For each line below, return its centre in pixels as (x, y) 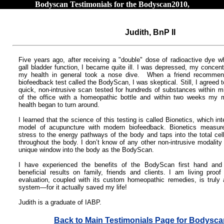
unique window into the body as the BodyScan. (86, 149)
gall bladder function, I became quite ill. (78, 67)
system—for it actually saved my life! (73, 187)
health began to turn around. (59, 104)
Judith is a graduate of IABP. (60, 202)
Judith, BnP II (150, 32)
